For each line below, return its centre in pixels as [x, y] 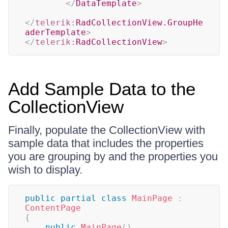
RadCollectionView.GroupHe [139, 23]
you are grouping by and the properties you [113, 156]
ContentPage [53, 208]
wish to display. [45, 170]
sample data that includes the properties [106, 143]
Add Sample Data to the [102, 89]
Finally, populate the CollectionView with [107, 130]
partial [78, 198]
